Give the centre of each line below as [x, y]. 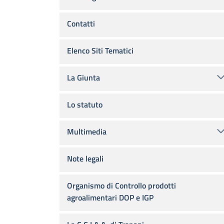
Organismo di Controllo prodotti [121, 185]
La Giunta [83, 77]
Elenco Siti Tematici [100, 50]
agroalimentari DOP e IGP [110, 197]
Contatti [81, 23]
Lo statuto [85, 104]
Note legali [85, 158]
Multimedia [87, 131]
